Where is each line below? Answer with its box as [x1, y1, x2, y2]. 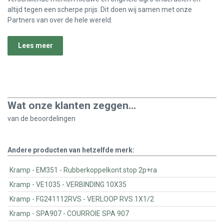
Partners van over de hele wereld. [7, 16, 112, 24]
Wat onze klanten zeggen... [7, 99, 136, 112]
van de [7, 114, 30, 123]
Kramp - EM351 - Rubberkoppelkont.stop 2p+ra [63, 166, 157, 174]
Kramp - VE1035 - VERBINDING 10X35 [66, 180, 127, 189]
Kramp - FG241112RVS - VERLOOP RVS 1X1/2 [87, 195, 154, 203]
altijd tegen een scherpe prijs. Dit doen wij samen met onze [7, 5, 192, 14]
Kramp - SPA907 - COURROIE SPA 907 [67, 209, 129, 218]
